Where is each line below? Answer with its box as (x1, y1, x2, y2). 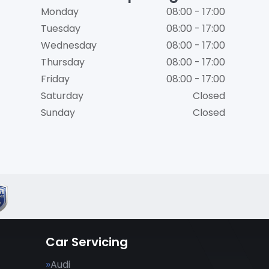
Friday (40, 72, 70, 86)
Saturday (40, 89, 83, 103)
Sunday (40, 106, 75, 119)
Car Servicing (46, 234, 128, 250)
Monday (40, 5, 79, 19)
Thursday (40, 55, 85, 69)
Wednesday (40, 38, 97, 52)
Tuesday (40, 22, 80, 35)
